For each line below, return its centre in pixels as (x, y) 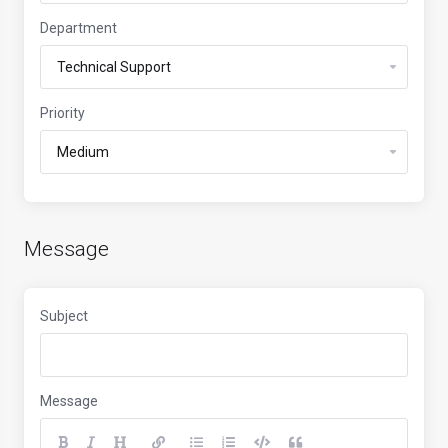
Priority (62, 113)
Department (78, 28)
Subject (64, 316)
